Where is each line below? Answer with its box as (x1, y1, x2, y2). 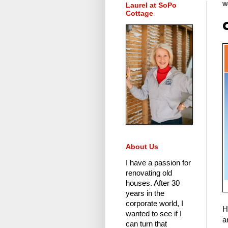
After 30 (152, 179, 180, 188)
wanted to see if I (126, 210, 182, 218)
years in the (126, 189, 164, 198)
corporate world (126, 199, 177, 208)
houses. (126, 179, 152, 188)
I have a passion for (126, 159, 191, 167)
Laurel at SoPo (126, 1, 177, 10)
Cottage (126, 9, 153, 18)
